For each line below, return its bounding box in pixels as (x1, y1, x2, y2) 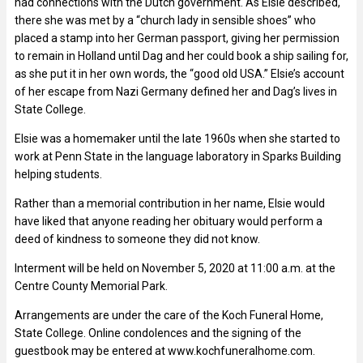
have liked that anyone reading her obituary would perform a (15, 215, 322, 228)
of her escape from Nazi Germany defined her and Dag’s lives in (15, 85, 337, 99)
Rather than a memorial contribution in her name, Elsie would (15, 197, 325, 211)
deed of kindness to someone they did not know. (15, 233, 260, 246)
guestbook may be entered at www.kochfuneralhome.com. (15, 344, 315, 358)
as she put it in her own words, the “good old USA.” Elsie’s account (15, 67, 344, 81)
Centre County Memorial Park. (15, 280, 168, 293)
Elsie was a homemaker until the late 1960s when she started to (15, 132, 340, 146)
